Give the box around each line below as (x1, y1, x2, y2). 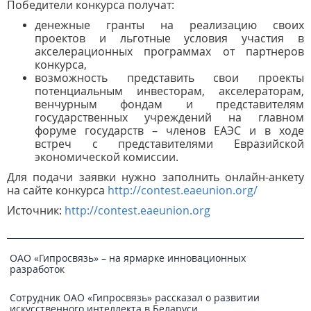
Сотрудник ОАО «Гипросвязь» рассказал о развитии (10, 291, 260, 304)
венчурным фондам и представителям (35, 96, 304, 112)
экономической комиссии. (35, 149, 178, 165)
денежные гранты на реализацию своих (35, 17, 304, 33)
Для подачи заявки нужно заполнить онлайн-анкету (7, 169, 304, 185)
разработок (10, 262, 65, 276)
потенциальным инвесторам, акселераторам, (35, 83, 304, 99)
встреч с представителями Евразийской (35, 136, 304, 151)
